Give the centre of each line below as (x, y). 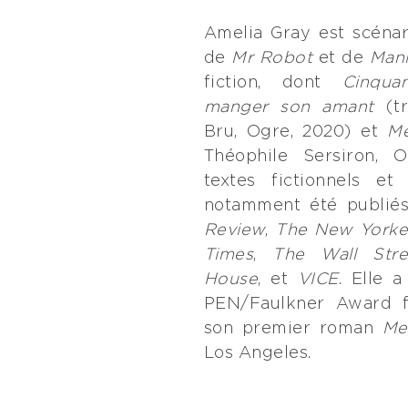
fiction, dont (273, 83)
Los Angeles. (257, 353)
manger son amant (289, 107)
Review (234, 230)
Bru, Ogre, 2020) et (296, 132)
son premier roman (293, 329)
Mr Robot (272, 58)
